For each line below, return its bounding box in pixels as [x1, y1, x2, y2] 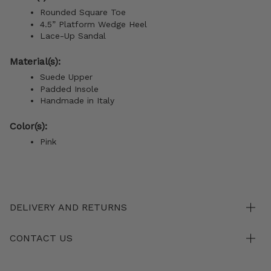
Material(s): [10, 56, 64, 68]
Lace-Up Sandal [40, 31, 106, 41]
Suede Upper [40, 72, 93, 82]
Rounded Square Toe [40, 7, 126, 18]
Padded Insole [40, 83, 99, 94]
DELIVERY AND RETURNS [10, 201, 127, 214]
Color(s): [10, 120, 50, 132]
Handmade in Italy [40, 96, 114, 106]
